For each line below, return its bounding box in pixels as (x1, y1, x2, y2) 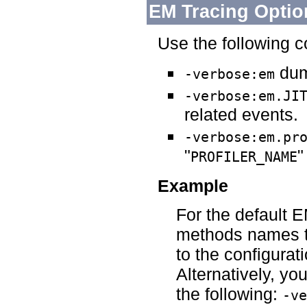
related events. (184, 104, 298, 124)
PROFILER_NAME (190, 149, 297, 166)
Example (158, 175, 229, 195)
